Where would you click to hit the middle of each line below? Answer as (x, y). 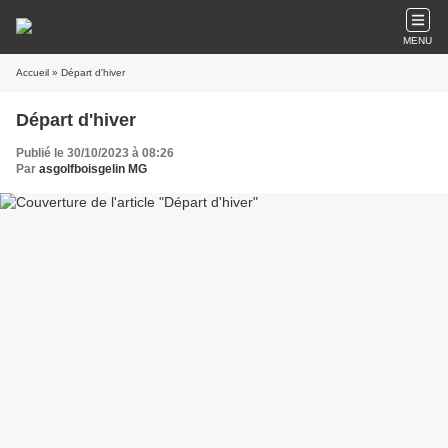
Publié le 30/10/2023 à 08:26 (95, 153)
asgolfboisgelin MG (93, 169)
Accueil (32, 72)
